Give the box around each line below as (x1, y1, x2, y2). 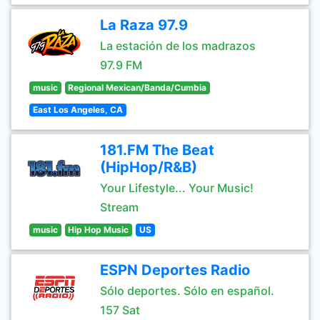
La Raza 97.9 (100, 16, 188, 34)
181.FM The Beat (100, 141, 214, 159)
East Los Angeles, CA (32, 104, 123, 115)
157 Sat (100, 303, 140, 317)
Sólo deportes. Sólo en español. (100, 284, 274, 298)
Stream (100, 200, 139, 214)
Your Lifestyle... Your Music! (100, 181, 254, 195)
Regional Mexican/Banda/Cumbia (68, 82, 207, 93)
